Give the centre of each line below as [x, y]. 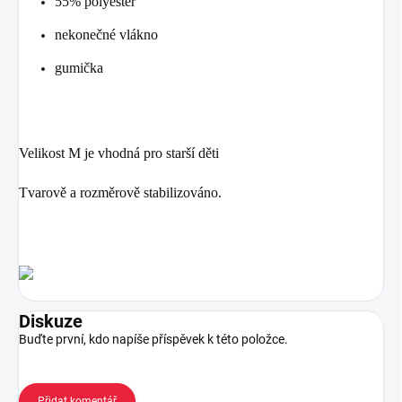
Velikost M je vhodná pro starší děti [119, 153]
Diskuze [51, 321]
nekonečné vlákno [106, 34]
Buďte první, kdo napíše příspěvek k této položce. [153, 339]
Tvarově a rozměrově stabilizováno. [120, 192]
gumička [79, 67]
